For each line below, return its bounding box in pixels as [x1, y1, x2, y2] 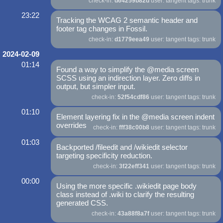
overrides [56, 121, 87, 130]
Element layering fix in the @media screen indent [56, 112, 215, 121]
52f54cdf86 [117, 94, 149, 101]
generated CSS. [56, 199, 109, 208]
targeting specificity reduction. [56, 151, 153, 160]
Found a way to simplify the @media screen [56, 65, 199, 74]
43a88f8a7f [117, 210, 149, 218]
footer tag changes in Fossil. [56, 24, 148, 33]
